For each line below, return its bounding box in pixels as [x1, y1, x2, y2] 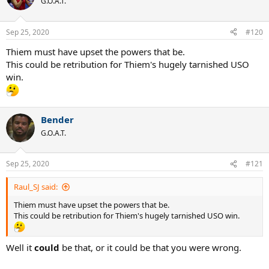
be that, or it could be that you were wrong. [62, 241, 241, 253]
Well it [6, 241, 34, 253]
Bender [41, 113, 74, 125]
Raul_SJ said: [14, 181, 58, 193]
